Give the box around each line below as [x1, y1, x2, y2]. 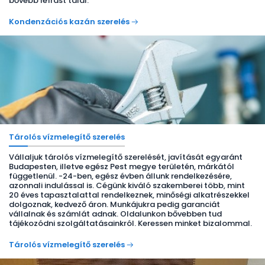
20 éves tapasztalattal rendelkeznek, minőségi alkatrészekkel [9, 189, 250, 201]
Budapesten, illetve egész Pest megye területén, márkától [9, 161, 234, 172]
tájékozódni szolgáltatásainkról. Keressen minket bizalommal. [9, 218, 252, 229]
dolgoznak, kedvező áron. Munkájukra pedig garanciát [9, 199, 220, 210]
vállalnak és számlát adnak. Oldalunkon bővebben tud [9, 208, 222, 219]
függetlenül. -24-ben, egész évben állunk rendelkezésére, [9, 170, 232, 182]
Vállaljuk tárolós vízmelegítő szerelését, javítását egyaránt [9, 151, 243, 163]
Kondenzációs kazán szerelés [9, 16, 130, 27]
